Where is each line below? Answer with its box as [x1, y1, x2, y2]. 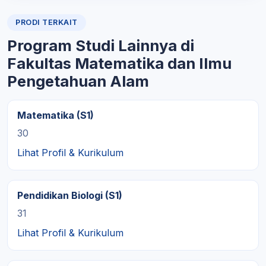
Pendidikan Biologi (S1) [17, 189, 122, 201]
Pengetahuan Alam [7, 72, 149, 90]
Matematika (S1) [17, 109, 94, 121]
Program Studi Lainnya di [7, 36, 194, 55]
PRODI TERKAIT [15, 18, 78, 27]
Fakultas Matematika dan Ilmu [7, 54, 232, 72]
